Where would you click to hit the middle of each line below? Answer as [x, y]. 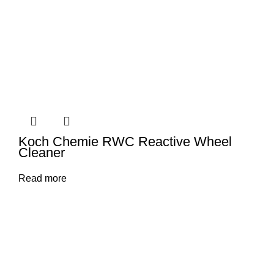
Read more [43, 178]
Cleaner [42, 153]
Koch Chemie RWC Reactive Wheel [125, 142]
